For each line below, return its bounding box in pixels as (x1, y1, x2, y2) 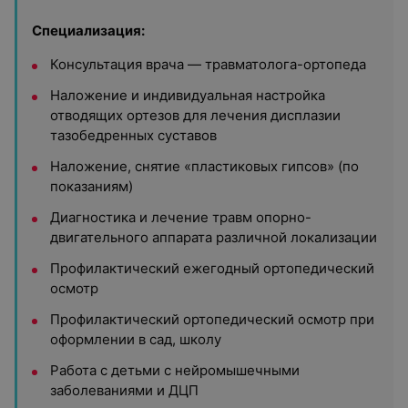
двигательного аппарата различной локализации (50, 229, 377, 246)
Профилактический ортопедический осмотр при (50, 311, 374, 328)
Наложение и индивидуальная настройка (50, 87, 325, 104)
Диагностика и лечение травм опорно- (50, 209, 311, 226)
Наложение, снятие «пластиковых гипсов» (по (50, 158, 359, 175)
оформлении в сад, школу (50, 331, 221, 348)
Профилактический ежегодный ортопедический (50, 260, 374, 277)
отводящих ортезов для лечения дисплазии (50, 107, 341, 124)
